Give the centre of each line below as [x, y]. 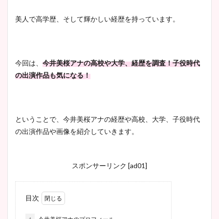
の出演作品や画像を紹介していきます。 [77, 131]
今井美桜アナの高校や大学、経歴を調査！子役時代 [121, 63]
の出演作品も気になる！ [53, 75]
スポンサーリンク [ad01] [109, 165]
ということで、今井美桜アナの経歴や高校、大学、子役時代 [108, 119]
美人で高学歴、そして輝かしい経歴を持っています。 [97, 19]
